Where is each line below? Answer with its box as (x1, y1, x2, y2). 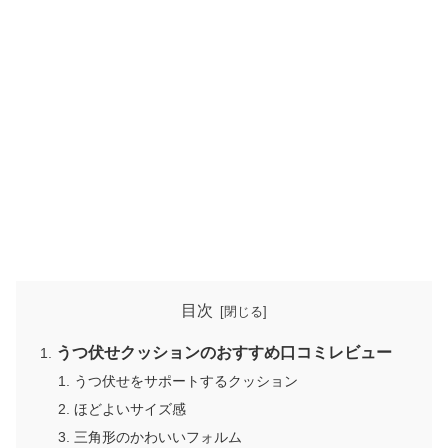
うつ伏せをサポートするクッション (73, 373, 298, 390)
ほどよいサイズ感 (73, 401, 186, 418)
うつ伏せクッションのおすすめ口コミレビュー (56, 343, 393, 361)
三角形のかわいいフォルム (73, 429, 242, 446)
